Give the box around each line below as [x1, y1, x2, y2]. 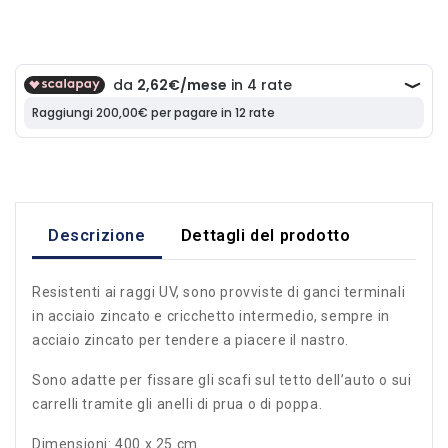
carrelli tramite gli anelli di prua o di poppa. [32, 395, 323, 412]
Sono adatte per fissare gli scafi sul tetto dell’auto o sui [32, 371, 412, 388]
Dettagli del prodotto [180, 225, 351, 245]
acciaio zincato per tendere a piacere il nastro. [32, 331, 349, 348]
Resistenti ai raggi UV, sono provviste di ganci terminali [32, 283, 406, 300]
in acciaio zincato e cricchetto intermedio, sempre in [32, 307, 390, 324]
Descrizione [48, 225, 146, 245]
